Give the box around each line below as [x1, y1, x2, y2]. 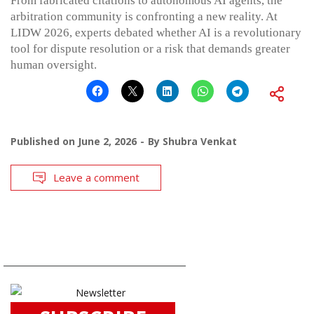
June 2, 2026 [78, 135, 137, 149]
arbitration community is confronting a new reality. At [11, 10, 278, 24]
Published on [11, 135, 78, 149]
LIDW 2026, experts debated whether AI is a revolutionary [11, 26, 301, 40]
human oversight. [11, 58, 97, 72]
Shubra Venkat [163, 135, 237, 149]
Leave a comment [53, 170, 139, 185]
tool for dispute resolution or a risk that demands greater [11, 42, 290, 56]
